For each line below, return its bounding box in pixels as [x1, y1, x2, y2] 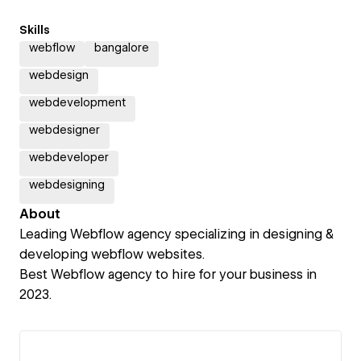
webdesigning [29, 178, 105, 191]
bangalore [94, 41, 149, 54]
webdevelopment [29, 96, 126, 109]
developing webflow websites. [19, 247, 205, 262]
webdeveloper [29, 151, 109, 164]
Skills [19, 23, 50, 36]
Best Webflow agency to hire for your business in [19, 267, 317, 282]
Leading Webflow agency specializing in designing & [19, 226, 334, 242]
